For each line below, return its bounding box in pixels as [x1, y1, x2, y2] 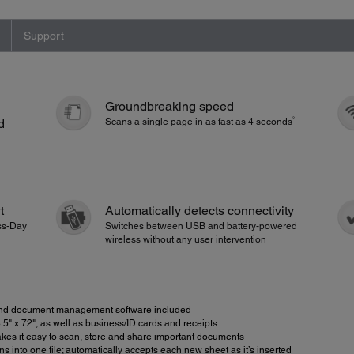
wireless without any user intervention [105, 234, 267, 246]
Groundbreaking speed [105, 98, 235, 114]
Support [23, 28, 64, 42]
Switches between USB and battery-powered [105, 220, 298, 232]
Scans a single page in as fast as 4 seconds [105, 115, 293, 127]
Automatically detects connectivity [105, 203, 295, 219]
